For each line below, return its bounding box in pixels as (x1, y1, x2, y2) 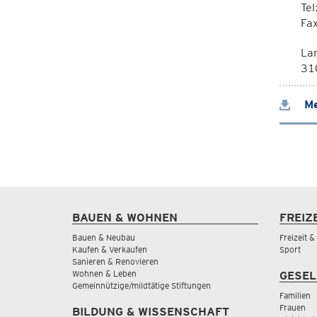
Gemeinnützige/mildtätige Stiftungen (72, 280, 211, 291)
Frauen (279, 302, 306, 313)
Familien (279, 290, 311, 301)
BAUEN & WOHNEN (72, 211, 178, 224)
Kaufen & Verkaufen (72, 244, 147, 255)
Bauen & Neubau (72, 232, 135, 243)
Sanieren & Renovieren (72, 256, 158, 267)
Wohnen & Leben (72, 268, 137, 279)
